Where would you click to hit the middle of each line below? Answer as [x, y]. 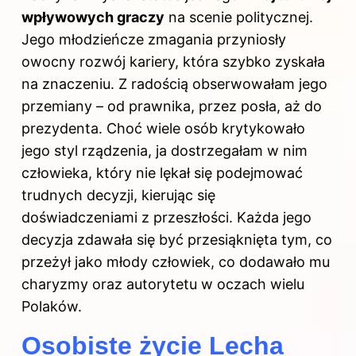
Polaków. [52, 306]
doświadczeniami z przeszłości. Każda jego [166, 217]
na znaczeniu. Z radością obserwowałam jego [174, 83]
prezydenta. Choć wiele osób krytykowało [163, 128]
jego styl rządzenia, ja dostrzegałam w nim [164, 150]
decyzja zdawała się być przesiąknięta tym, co [177, 239]
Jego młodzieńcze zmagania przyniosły [154, 39]
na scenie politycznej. [239, 17]
